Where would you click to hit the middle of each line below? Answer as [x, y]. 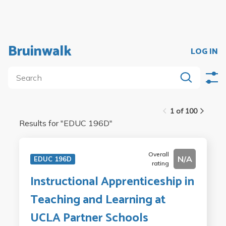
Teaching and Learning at [98, 200]
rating [161, 163]
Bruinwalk [40, 51]
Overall [159, 154]
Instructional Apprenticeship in [112, 182]
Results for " [41, 123]
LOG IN [204, 51]
